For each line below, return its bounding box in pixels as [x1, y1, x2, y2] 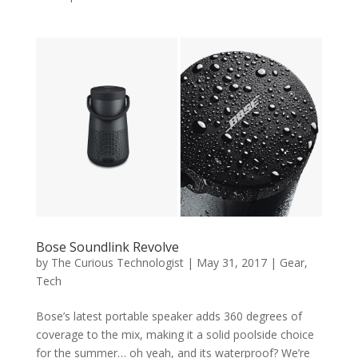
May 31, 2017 [196, 254, 267, 270]
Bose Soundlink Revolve [35, 237, 179, 256]
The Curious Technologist [50, 254, 184, 270]
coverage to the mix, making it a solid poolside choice [35, 326, 314, 342]
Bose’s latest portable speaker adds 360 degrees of [35, 308, 302, 324]
